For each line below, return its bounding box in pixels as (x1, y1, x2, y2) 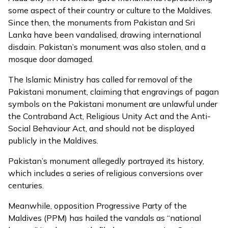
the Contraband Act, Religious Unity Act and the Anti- (8, 111, 211, 121)
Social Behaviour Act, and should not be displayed (8, 123, 194, 133)
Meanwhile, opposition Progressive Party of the (8, 201, 187, 211)
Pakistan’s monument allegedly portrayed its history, (8, 156, 204, 166)
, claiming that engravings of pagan (87, 87, 219, 97)
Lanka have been (8, 30, 76, 40)
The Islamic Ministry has (8, 74, 102, 84)
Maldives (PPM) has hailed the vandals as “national (8, 213, 201, 223)
